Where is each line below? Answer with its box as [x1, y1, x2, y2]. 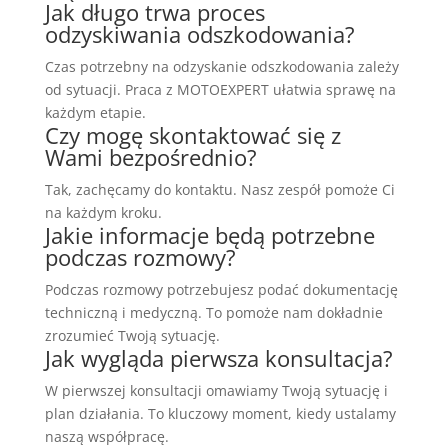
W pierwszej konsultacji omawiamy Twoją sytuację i [44, 380, 388, 400]
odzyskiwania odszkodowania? [44, 18, 355, 49]
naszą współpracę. [44, 426, 169, 446]
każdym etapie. [44, 102, 146, 122]
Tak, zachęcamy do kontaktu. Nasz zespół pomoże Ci [44, 179, 395, 199]
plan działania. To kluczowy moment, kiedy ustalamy [44, 403, 396, 423]
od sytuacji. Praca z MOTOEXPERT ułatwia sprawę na [44, 79, 396, 99]
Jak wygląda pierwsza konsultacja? [44, 342, 393, 373]
